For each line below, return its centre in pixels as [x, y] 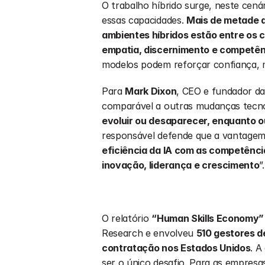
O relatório [127, 218]
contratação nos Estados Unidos [176, 248]
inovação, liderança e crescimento [181, 165]
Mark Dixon [151, 91]
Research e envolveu [149, 233]
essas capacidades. [144, 20]
